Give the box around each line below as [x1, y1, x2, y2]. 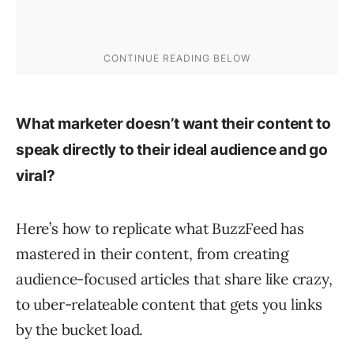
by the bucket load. [16, 320, 144, 340]
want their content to [179, 115, 331, 134]
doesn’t [126, 115, 179, 134]
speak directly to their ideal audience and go [16, 141, 328, 160]
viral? [16, 167, 55, 186]
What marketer [16, 115, 126, 134]
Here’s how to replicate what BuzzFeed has [16, 219, 304, 239]
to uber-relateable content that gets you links [16, 295, 322, 314]
